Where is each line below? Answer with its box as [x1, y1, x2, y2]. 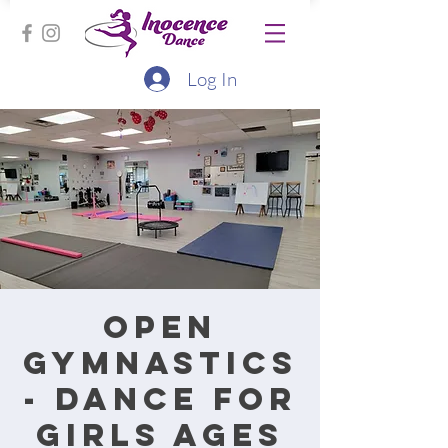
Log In [186, 66, 237, 91]
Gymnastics [22, 343, 298, 383]
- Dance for [23, 379, 297, 419]
